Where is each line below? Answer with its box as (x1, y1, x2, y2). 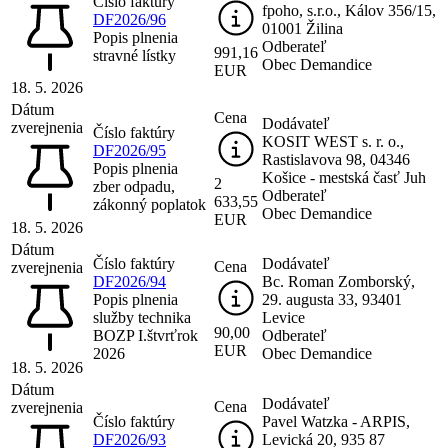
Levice (262, 308, 305, 326)
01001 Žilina (262, 19, 343, 37)
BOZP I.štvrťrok (93, 326, 198, 344)
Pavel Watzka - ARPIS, (262, 412, 410, 430)
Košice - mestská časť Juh (262, 168, 426, 186)
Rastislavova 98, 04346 (262, 150, 410, 168)
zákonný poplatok (93, 195, 206, 213)
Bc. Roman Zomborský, (262, 272, 415, 290)
